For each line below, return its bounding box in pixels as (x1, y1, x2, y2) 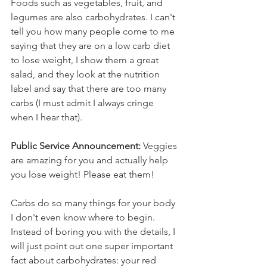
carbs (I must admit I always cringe (11, 97, 156, 108)
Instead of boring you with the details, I (11, 225, 178, 237)
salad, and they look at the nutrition (11, 68, 162, 80)
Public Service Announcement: (11, 139, 141, 151)
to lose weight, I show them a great (11, 54, 161, 66)
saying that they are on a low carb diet (11, 39, 172, 51)
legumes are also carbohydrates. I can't (11, 11, 178, 23)
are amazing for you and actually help (11, 154, 170, 166)
